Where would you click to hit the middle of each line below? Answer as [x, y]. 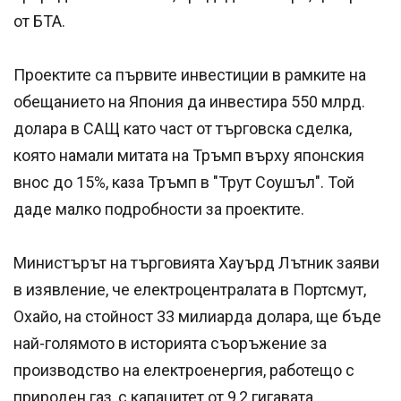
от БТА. [39, 21]
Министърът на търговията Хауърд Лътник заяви [196, 263]
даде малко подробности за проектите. [159, 209]
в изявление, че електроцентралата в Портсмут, [190, 290]
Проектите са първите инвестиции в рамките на [190, 75]
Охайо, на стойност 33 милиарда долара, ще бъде [197, 317]
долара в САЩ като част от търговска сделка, [183, 129]
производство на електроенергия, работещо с [184, 371]
